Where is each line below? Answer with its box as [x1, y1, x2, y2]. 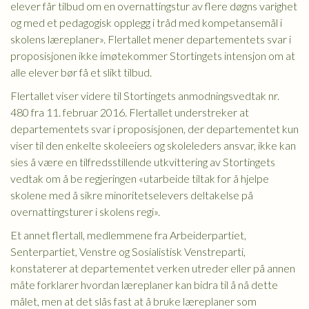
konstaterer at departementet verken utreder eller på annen [10, 261, 295, 275]
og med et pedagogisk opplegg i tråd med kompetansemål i [10, 16, 282, 29]
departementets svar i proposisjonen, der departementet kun [10, 122, 299, 135]
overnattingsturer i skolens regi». [10, 205, 160, 218]
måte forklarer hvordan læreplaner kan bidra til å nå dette [10, 278, 278, 291]
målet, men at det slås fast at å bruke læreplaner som [10, 295, 257, 308]
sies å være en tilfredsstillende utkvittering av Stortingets [10, 155, 275, 168]
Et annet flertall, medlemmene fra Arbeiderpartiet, [10, 228, 246, 241]
